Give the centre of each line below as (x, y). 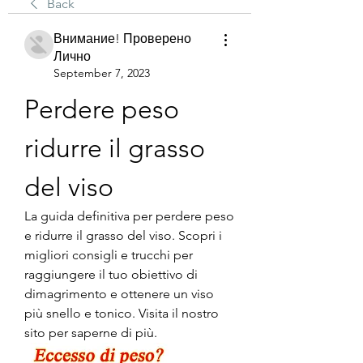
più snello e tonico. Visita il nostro (122, 313)
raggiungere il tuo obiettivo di (111, 274)
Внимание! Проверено (122, 38)
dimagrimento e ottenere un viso (119, 293)
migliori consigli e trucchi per (109, 254)
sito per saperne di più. (91, 332)
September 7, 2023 (102, 73)
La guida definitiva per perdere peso (129, 216)
